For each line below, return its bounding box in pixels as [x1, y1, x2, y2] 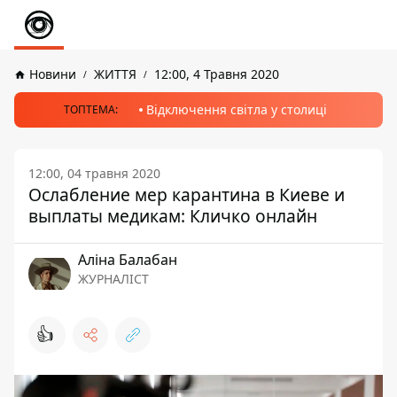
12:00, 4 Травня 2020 [154, 66, 279, 82]
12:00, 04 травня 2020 [28, 165, 160, 182]
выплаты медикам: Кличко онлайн [28, 204, 317, 228]
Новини [29, 66, 76, 82]
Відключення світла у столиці [145, 101, 327, 118]
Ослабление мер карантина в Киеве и [28, 183, 345, 206]
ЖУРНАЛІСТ [78, 270, 149, 287]
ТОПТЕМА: [63, 102, 118, 117]
